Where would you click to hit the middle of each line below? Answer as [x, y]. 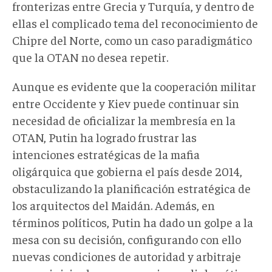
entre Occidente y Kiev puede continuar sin [126, 103]
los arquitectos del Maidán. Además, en [114, 205]
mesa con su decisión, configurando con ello [127, 239]
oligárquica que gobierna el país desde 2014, [127, 171]
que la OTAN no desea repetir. [90, 57]
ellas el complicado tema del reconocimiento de [135, 23]
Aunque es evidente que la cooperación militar [134, 86]
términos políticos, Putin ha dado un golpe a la [133, 222]
